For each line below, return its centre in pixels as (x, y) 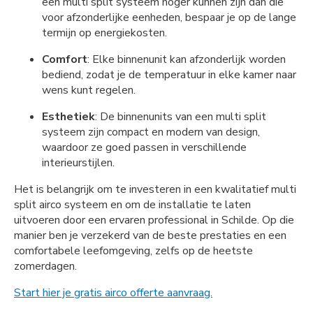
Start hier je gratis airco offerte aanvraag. (113, 292)
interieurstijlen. (78, 162)
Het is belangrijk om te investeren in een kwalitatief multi (155, 189)
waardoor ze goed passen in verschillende (144, 147)
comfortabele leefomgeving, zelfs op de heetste (133, 250)
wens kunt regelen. (89, 90)
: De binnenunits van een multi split (181, 116)
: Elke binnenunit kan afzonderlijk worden (187, 59)
